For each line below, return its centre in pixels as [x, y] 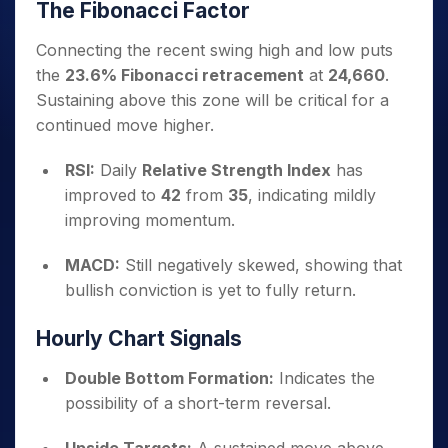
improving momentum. [150, 220]
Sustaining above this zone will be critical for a [212, 100]
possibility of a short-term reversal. [198, 403]
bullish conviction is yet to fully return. [210, 290]
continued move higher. [125, 125]
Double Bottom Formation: [169, 378]
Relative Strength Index [236, 170]
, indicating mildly [312, 195]
